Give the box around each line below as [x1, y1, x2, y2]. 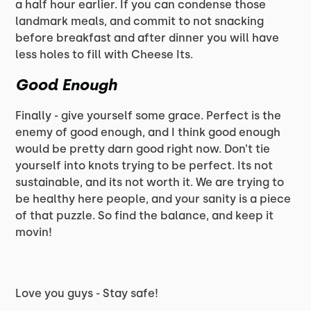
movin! [15, 225, 53, 239]
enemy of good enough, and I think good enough [15, 125, 281, 139]
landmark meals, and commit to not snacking [15, 14, 264, 28]
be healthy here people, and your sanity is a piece [15, 192, 292, 205]
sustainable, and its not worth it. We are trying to [15, 175, 285, 189]
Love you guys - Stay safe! [15, 286, 159, 300]
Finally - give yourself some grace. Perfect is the [15, 108, 282, 122]
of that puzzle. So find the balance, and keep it [15, 208, 274, 222]
